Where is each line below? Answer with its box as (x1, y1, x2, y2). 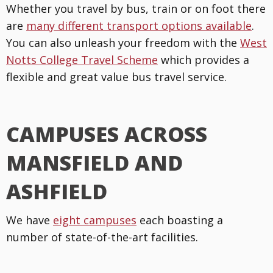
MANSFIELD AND (6, 148, 183, 177)
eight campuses (53, 212, 136, 227)
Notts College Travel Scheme (6, 52, 158, 67)
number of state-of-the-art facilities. (6, 229, 198, 244)
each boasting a (136, 212, 223, 227)
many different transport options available (26, 18, 252, 33)
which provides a (158, 52, 249, 67)
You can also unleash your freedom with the (6, 35, 240, 50)
